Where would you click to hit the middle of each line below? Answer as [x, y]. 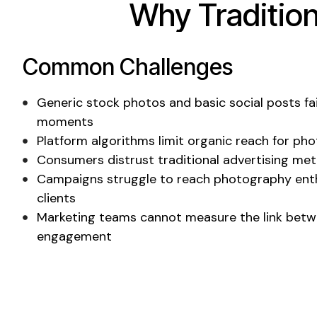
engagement [74, 236]
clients [56, 198]
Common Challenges [128, 67]
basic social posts [248, 102]
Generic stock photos [101, 102]
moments [65, 121]
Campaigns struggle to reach [125, 179]
